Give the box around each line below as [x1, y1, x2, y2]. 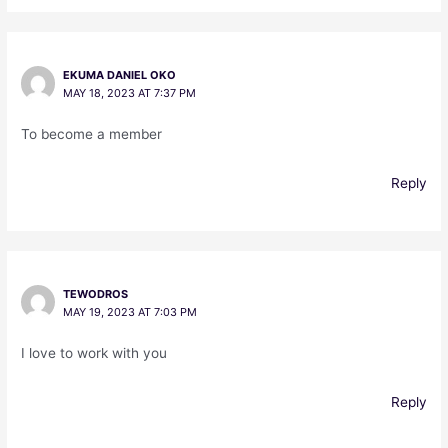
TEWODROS [62, 287, 128, 302]
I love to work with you [21, 345, 168, 362]
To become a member [21, 126, 163, 143]
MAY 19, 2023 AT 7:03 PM [62, 305, 197, 320]
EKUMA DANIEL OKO [62, 68, 176, 83]
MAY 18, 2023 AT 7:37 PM [62, 86, 196, 101]
